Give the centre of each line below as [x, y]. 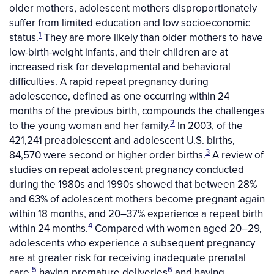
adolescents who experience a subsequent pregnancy [132, 243]
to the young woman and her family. [90, 126]
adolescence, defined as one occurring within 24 [119, 96]
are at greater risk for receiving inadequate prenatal [128, 258]
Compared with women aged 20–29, [177, 228]
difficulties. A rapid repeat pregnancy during [109, 82]
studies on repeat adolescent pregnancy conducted [127, 170]
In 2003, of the [209, 126]
